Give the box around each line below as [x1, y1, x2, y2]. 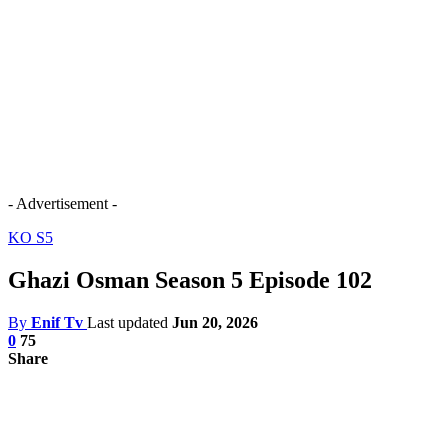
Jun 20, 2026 [172, 313, 258, 331]
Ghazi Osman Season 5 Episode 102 [8, 266, 372, 293]
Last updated [87, 313, 172, 331]
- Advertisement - [8, 195, 117, 212]
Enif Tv [31, 313, 83, 331]
